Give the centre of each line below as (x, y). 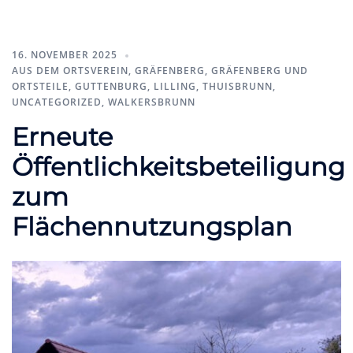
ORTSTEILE (40, 86)
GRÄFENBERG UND (260, 70)
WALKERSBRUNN (152, 102)
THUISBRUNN (238, 86)
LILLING (175, 86)
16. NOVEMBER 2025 (65, 54)
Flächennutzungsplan (152, 226)
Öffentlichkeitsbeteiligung (178, 166)
